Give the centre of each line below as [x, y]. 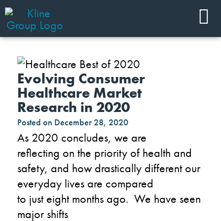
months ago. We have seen [135, 198]
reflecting [38, 152]
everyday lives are [61, 183]
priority [112, 152]
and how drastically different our [124, 168]
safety [31, 168]
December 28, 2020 [91, 122]
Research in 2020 [74, 107]
